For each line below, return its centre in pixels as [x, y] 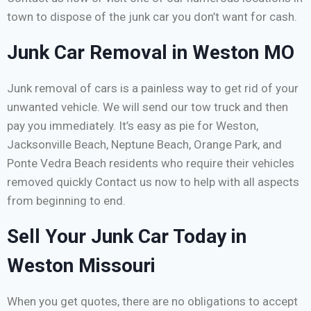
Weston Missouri [81, 265]
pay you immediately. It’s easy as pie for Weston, [133, 125]
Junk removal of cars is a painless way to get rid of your [153, 88]
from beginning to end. [66, 200]
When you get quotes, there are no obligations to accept [152, 301]
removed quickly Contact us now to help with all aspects [153, 182]
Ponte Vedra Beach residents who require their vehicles [151, 163]
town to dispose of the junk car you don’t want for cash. [152, 16]
